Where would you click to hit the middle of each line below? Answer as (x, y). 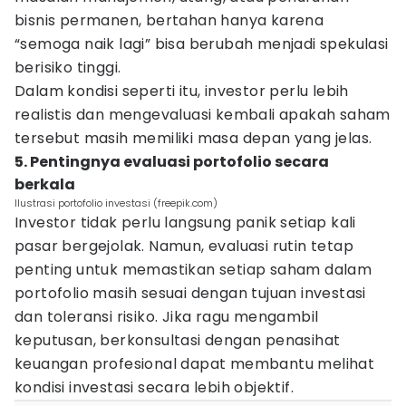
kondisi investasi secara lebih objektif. (154, 387)
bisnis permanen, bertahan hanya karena (169, 20)
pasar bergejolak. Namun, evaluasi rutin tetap (184, 246)
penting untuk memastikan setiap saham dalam (193, 270)
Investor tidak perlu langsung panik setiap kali (185, 222)
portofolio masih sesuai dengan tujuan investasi (190, 293)
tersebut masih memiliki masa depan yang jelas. (193, 138)
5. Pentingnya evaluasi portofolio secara (172, 162)
